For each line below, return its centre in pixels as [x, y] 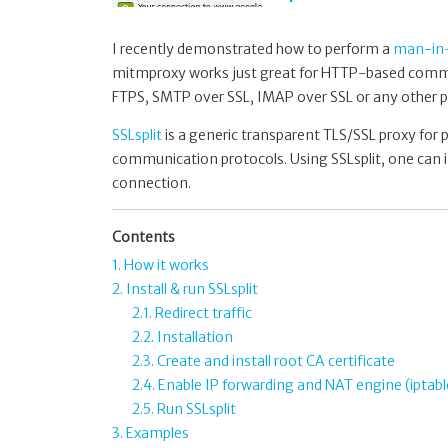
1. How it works [160, 265]
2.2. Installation [182, 337]
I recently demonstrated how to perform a [252, 49]
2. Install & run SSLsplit [185, 289]
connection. [151, 183]
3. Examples [150, 433]
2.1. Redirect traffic [192, 313]
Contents [143, 237]
